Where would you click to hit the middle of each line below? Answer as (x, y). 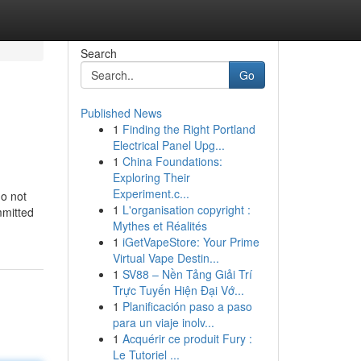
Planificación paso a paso (187, 306)
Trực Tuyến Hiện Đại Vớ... (178, 290)
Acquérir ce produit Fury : (187, 338)
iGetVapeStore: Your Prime (191, 242)
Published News (121, 113)
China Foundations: (172, 161)
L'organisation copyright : (186, 210)
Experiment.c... (151, 193)
